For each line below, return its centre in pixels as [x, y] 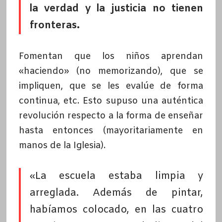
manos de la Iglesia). [62, 146]
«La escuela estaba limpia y [116, 176]
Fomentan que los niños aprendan [111, 57]
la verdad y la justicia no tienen [116, 9]
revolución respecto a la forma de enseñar [111, 116]
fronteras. [55, 26]
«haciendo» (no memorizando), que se [111, 72]
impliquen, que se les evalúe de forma [111, 86]
